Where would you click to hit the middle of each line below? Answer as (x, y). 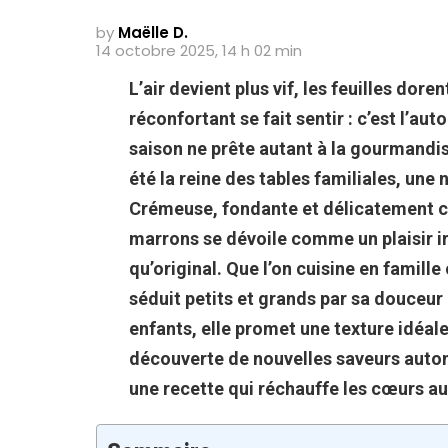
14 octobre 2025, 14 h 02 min (199, 50)
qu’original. (177, 268)
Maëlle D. (153, 32)
